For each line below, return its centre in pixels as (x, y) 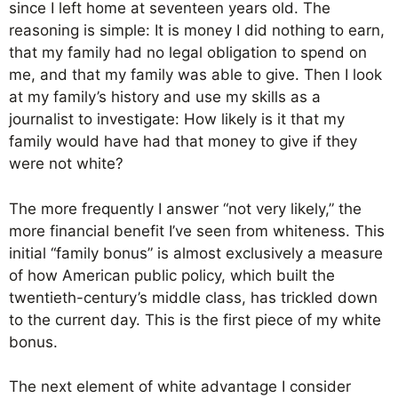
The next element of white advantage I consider (180, 386)
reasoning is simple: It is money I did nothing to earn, (197, 30)
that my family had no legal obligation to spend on (188, 52)
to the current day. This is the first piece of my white (195, 319)
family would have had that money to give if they (183, 141)
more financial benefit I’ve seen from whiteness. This (197, 231)
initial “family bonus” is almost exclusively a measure (196, 253)
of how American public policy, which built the (172, 275)
